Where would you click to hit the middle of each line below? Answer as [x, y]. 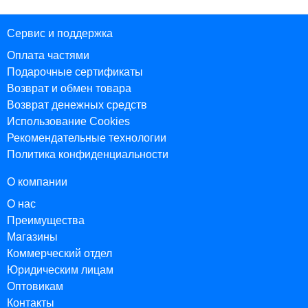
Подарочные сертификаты [75, 72]
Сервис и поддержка [60, 33]
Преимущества [46, 220]
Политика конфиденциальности [88, 154]
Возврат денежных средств [77, 105]
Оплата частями [48, 55]
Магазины [32, 237]
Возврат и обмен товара [69, 88]
